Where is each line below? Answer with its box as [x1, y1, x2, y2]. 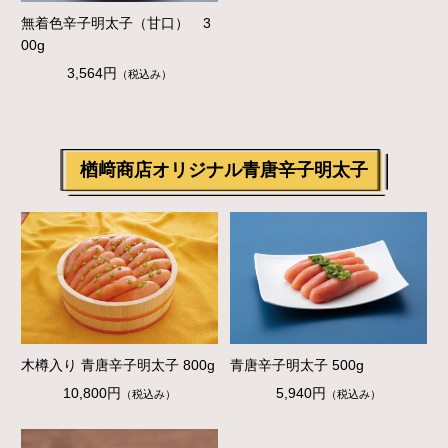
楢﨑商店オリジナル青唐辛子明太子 [80, 160, 368, 181]
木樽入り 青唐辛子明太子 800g [20, 356, 215, 373]
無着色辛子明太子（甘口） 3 [20, 15, 211, 32]
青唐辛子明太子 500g [230, 356, 365, 373]
